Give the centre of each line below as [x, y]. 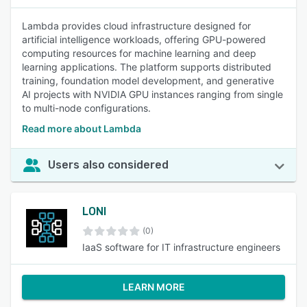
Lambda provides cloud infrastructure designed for [136, 26]
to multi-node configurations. [86, 108]
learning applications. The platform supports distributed [147, 67]
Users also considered [108, 165]
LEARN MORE [153, 287]
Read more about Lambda [82, 128]
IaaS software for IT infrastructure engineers [181, 247]
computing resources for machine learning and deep [139, 53]
